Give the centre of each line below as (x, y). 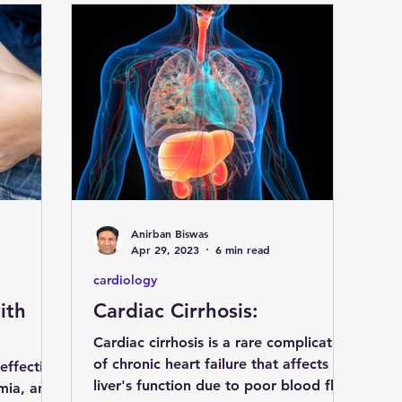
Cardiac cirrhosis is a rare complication (223, 342)
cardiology (125, 280)
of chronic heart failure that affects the (224, 363)
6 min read (243, 249)
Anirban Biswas (170, 233)
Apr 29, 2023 (165, 249)
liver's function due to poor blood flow (224, 385)
